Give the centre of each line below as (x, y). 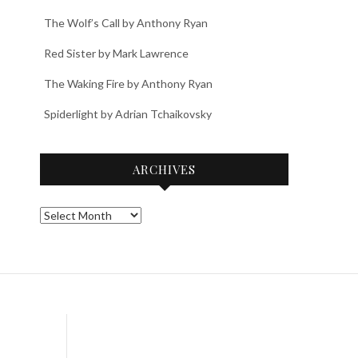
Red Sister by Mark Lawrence (116, 53)
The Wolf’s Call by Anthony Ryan (126, 23)
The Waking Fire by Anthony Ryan (128, 84)
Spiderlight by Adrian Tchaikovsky (128, 114)
